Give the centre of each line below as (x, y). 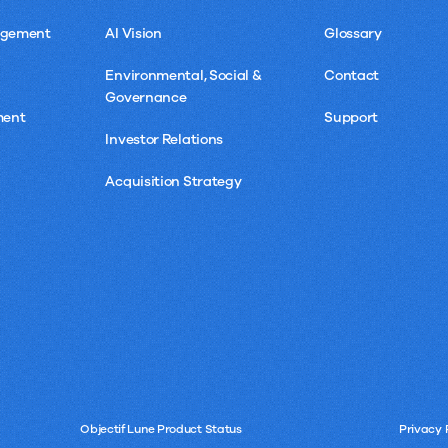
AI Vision (133, 33)
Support (351, 117)
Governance (146, 97)
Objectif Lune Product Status (161, 428)
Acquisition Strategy (173, 181)
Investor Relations (164, 139)
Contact (352, 75)
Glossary (353, 33)
